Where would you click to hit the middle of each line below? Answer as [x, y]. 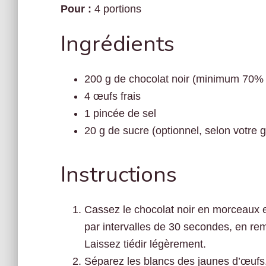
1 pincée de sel [120, 113]
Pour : [76, 9]
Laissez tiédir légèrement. [145, 244]
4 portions [118, 9]
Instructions [119, 175]
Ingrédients [118, 44]
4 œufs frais [113, 96]
